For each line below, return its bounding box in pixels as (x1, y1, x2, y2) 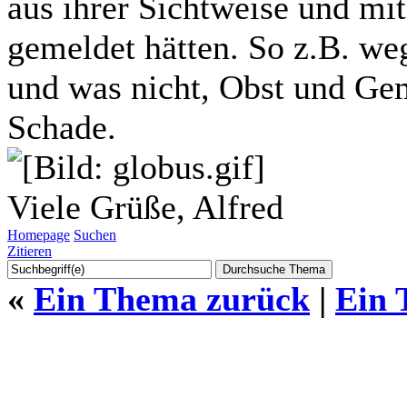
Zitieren (7, 243, 52, 259)
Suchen (74, 226, 116, 243)
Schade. (7, 107, 116, 146)
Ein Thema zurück (34, 279, 310, 318)
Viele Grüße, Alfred (7, 187, 283, 226)
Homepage (7, 226, 70, 243)
